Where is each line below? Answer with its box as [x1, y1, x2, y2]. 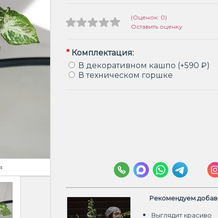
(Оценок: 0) [131, 14, 167, 21]
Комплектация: [70, 48, 134, 57]
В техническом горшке [78, 71, 173, 80]
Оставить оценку [131, 23, 182, 30]
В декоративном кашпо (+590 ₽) [78, 61, 210, 70]
